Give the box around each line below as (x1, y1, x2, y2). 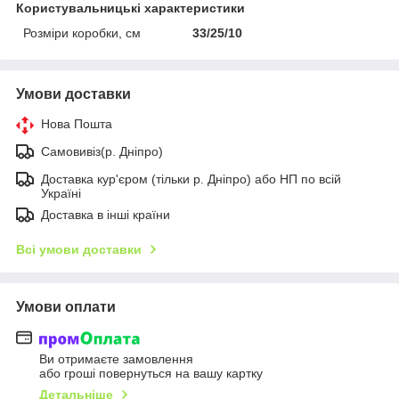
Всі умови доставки (16, 242, 142, 257)
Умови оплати (16, 299, 116, 315)
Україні (41, 186, 81, 201)
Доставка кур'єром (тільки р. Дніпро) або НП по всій (41, 172, 341, 187)
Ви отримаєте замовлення (39, 351, 193, 366)
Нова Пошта (41, 117, 112, 132)
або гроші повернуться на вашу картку (39, 365, 263, 380)
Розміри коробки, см (23, 26, 141, 41)
